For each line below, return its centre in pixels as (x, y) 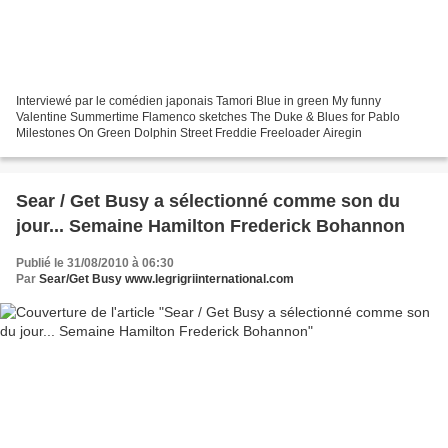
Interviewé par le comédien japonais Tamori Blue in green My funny (198, 101)
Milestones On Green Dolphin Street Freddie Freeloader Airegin (189, 133)
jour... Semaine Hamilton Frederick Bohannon (210, 226)
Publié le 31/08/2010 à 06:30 (95, 263)
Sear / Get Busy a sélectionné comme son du (208, 201)
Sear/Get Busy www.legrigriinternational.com (166, 279)
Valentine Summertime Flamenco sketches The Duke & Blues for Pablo (208, 117)
